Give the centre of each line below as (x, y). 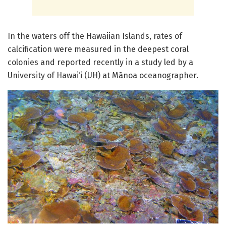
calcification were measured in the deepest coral (98, 49)
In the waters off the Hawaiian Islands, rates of (95, 36)
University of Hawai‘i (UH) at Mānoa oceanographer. (105, 75)
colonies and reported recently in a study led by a (100, 62)
